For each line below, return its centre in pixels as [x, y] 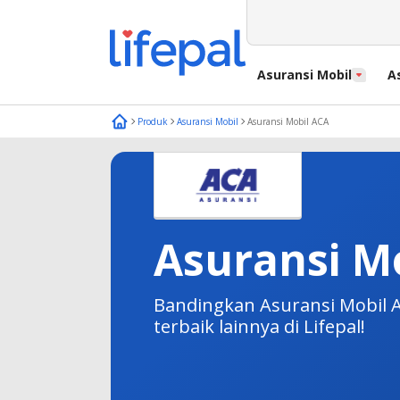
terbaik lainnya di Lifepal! [259, 326]
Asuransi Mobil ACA [288, 121]
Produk [153, 121]
